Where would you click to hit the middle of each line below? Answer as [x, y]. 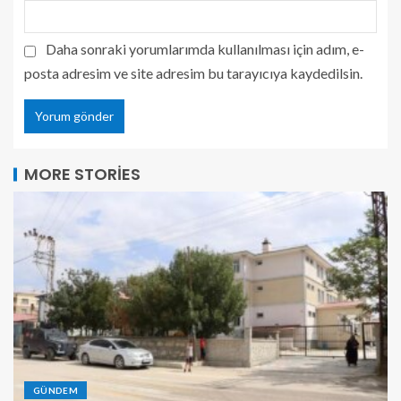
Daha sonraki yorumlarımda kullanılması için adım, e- [205, 49]
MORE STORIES [82, 175]
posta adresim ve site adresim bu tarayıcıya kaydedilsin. [193, 73]
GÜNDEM [56, 391]
